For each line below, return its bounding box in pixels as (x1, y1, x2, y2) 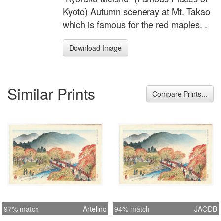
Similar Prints (7, 82, 95, 104)
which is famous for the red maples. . (63, 18, 207, 31)
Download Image (69, 43, 122, 53)
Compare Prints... (152, 88, 207, 99)
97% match (4, 203, 39, 214)
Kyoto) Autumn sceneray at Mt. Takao (63, 5, 210, 18)
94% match (114, 203, 149, 214)
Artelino (83, 203, 107, 214)
